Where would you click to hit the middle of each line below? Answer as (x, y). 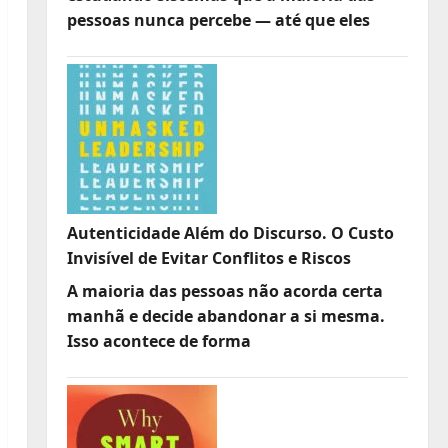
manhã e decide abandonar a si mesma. (225, 315)
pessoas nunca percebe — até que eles (218, 19)
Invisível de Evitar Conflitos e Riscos (208, 257)
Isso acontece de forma (158, 340)
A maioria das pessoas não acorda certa (224, 290)
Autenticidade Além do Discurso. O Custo (230, 232)
